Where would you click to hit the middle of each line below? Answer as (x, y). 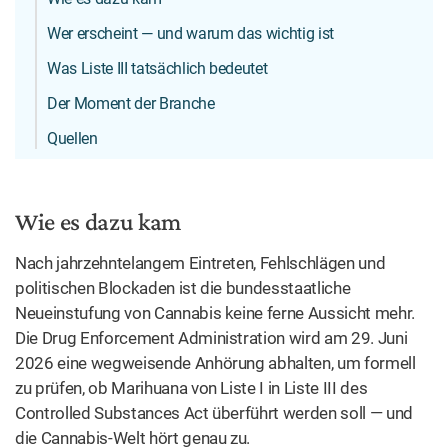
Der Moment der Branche (131, 103)
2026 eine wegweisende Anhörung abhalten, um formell (215, 363)
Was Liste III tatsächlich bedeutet (157, 68)
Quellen (72, 138)
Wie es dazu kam (98, 221)
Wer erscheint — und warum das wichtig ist (191, 33)
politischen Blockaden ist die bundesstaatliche (183, 288)
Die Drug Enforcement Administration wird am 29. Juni (211, 338)
